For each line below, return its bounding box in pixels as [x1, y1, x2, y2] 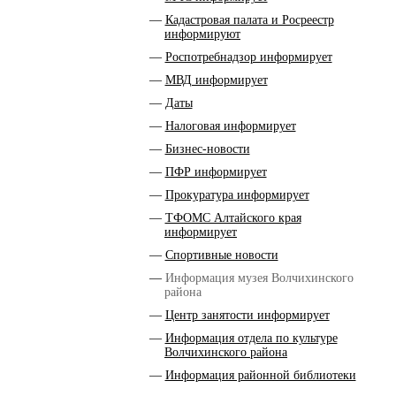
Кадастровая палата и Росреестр [164, 13, 334, 27]
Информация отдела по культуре [164, 331, 338, 345]
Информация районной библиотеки [164, 369, 356, 382]
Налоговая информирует [164, 119, 296, 133]
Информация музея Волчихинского [164, 271, 354, 285]
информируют [164, 27, 240, 41]
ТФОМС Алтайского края [164, 211, 301, 225]
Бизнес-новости [164, 142, 250, 156]
